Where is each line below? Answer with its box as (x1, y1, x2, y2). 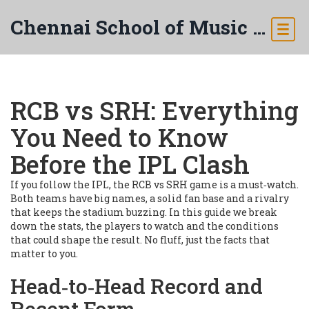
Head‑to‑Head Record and (10, 272, 263, 299)
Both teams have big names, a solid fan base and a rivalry (10, 192, 289, 205)
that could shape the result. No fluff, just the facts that (10, 233, 270, 246)
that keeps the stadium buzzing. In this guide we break (10, 206, 277, 219)
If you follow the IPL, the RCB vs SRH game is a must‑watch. (10, 178, 299, 191)
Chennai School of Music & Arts (252, 14, 266, 40)
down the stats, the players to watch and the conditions (10, 219, 279, 232)
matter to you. (10, 247, 78, 260)
